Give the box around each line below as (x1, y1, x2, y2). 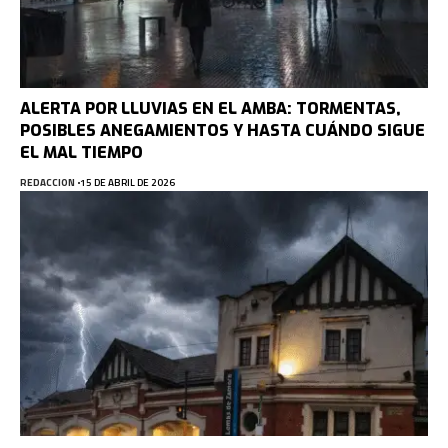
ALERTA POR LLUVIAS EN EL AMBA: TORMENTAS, (20, 98, 401, 120)
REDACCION (20, 175, 75, 191)
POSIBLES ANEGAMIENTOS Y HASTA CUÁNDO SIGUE (20, 120, 425, 142)
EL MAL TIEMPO (20, 142, 143, 164)
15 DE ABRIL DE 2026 (79, 175, 175, 191)
